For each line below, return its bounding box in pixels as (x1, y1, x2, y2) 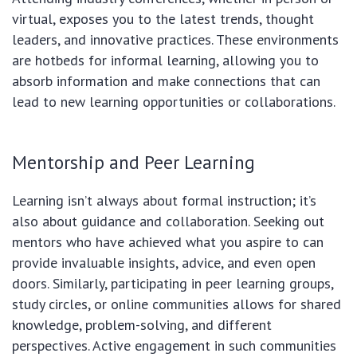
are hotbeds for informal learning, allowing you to (12, 51, 319, 70)
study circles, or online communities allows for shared (12, 295, 341, 314)
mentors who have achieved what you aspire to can (12, 233, 324, 252)
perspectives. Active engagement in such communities (12, 336, 336, 355)
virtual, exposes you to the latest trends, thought (12, 10, 314, 29)
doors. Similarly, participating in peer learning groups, (12, 274, 333, 293)
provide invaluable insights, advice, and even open (12, 253, 316, 273)
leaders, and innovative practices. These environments (12, 30, 339, 49)
